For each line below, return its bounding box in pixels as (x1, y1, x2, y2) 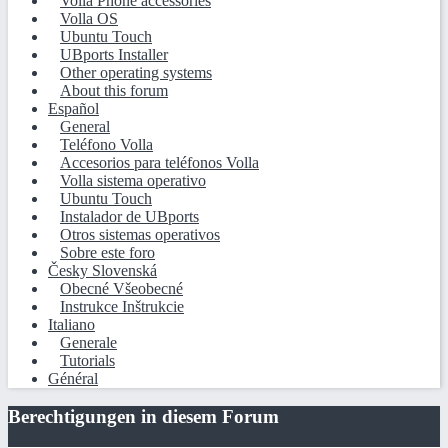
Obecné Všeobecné (60, 279, 183, 297)
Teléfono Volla (60, 135, 153, 153)
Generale (60, 333, 117, 351)
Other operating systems (60, 63, 212, 81)
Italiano (48, 315, 95, 333)
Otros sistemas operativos (60, 225, 220, 243)
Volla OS (60, 9, 118, 27)
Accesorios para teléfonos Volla (60, 153, 259, 171)
